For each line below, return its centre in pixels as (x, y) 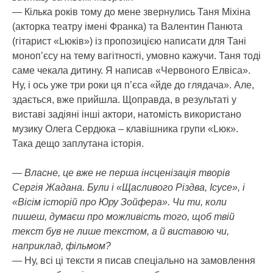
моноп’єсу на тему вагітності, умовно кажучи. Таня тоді (136, 56)
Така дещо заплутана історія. (78, 144)
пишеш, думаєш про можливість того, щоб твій (123, 217)
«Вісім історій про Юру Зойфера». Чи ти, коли (119, 202)
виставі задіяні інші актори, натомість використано (127, 114)
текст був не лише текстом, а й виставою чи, (121, 231)
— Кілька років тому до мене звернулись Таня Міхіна (131, 12)
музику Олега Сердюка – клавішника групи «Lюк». (125, 129)
